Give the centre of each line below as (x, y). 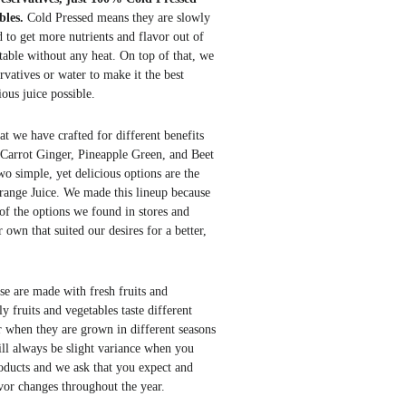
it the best (157, 75)
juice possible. (58, 94)
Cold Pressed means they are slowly (116, 18)
